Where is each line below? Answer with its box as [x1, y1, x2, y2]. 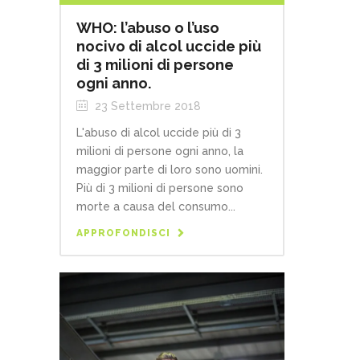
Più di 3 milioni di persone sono [76, 182, 243, 195]
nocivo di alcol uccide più [76, 38, 261, 55]
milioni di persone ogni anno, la [76, 145, 243, 158]
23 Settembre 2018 [92, 100, 201, 113]
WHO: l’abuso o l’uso [76, 19, 219, 37]
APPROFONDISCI [76, 227, 170, 239]
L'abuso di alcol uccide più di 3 [76, 126, 241, 140]
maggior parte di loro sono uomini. [76, 163, 263, 177]
